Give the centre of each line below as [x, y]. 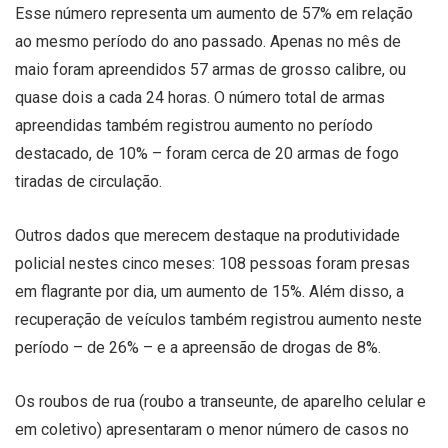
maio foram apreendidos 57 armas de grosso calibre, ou [210, 69]
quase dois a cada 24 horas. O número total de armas [200, 97]
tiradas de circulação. [88, 181]
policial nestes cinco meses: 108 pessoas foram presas [212, 263]
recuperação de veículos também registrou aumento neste [218, 319]
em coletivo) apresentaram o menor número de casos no [212, 429]
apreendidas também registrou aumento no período [194, 125]
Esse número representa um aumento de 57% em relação [214, 13]
